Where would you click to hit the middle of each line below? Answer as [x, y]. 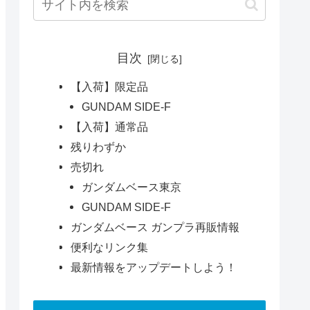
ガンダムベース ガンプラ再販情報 [155, 227]
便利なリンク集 [109, 247]
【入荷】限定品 [109, 87]
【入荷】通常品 [109, 127]
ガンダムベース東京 [131, 187]
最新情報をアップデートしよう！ [153, 267]
